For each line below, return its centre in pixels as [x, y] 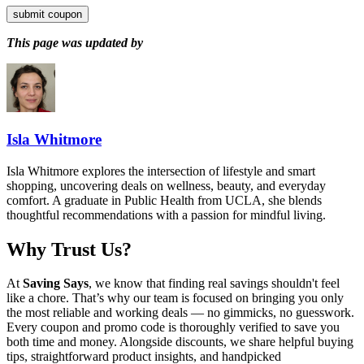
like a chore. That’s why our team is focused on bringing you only [175, 298]
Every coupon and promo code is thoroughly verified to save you [173, 327]
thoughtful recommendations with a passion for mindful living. [166, 214]
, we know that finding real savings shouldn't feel [214, 284]
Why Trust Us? [69, 249]
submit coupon [48, 15]
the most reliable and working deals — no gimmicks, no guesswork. [180, 313]
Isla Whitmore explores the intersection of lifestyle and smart [161, 171]
